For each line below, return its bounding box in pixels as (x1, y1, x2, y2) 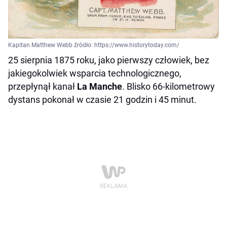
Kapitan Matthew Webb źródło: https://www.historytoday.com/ (8, 41, 179, 49)
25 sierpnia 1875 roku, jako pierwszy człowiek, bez (8, 54, 209, 65)
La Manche (77, 81, 122, 92)
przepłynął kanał (8, 81, 77, 92)
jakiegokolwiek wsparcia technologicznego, (8, 67, 181, 79)
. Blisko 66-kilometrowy (122, 81, 215, 92)
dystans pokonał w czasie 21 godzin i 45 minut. (8, 94, 197, 105)
